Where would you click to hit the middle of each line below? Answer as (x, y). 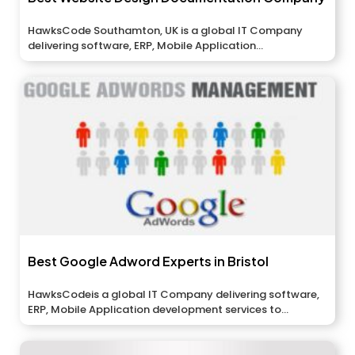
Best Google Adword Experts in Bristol (148, 261)
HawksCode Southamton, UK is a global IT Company (165, 31)
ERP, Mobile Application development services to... (158, 310)
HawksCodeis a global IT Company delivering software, (174, 295)
